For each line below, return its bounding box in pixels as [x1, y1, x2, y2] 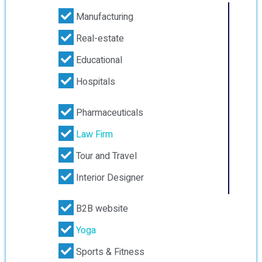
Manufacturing [74, 10, 133, 24]
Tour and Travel [74, 149, 137, 163]
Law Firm [76, 127, 113, 142]
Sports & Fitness [74, 245, 144, 259]
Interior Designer [74, 171, 144, 185]
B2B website [74, 202, 128, 216]
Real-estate [74, 32, 124, 46]
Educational [74, 53, 122, 67]
